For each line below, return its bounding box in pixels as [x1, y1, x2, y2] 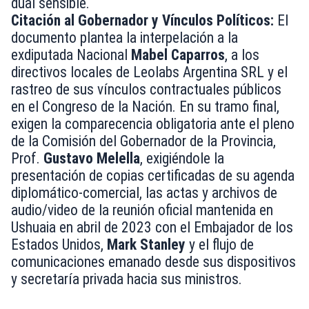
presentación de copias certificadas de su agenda [11, 167, 295, 185]
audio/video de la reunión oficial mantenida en [11, 201, 273, 219]
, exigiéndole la [140, 150, 224, 168]
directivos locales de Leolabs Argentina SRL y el [11, 63, 288, 81]
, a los [225, 46, 259, 64]
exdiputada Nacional [11, 46, 131, 64]
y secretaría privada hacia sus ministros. [11, 270, 242, 288]
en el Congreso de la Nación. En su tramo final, [11, 98, 279, 116]
